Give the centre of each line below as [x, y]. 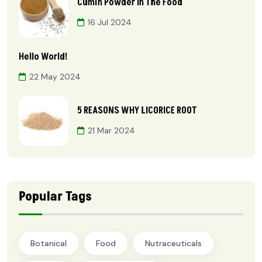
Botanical [49, 244]
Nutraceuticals [173, 244]
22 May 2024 [55, 76]
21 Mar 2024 [111, 131]
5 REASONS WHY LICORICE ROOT [137, 111]
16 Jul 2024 [110, 23]
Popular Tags [55, 197]
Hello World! [43, 56]
